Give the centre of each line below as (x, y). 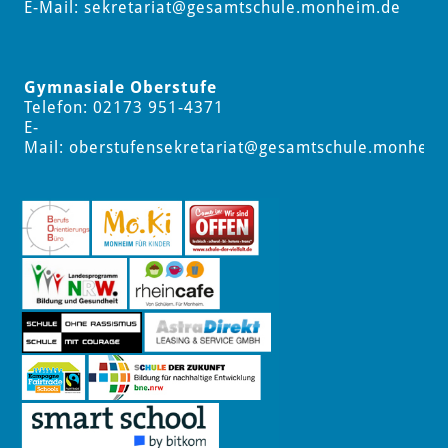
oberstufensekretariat (156, 148)
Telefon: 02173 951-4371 (123, 108)
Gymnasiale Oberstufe (120, 88)
